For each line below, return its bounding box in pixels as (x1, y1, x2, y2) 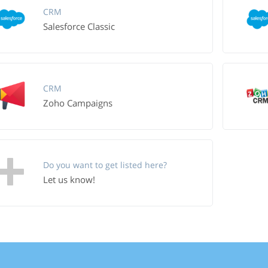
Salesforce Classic (42, 20, 115, 32)
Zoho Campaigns (42, 97, 112, 109)
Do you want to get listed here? (42, 159, 167, 170)
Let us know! (42, 173, 95, 185)
